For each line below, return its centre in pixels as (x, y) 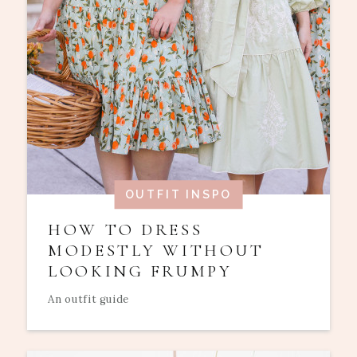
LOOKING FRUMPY (140, 271)
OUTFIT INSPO (178, 195)
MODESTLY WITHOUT (156, 250)
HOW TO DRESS (126, 229)
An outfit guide (89, 300)
